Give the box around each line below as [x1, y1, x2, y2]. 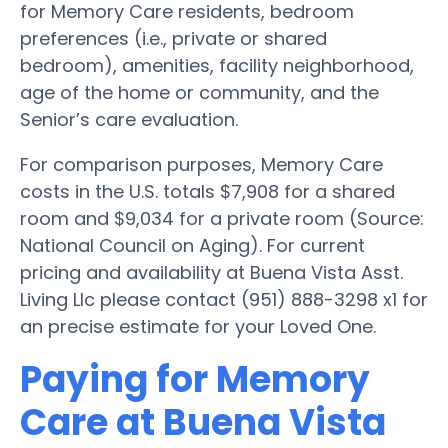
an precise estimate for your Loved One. [20, 313, 376, 339]
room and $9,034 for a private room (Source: [20, 205, 424, 231]
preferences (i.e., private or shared [20, 25, 327, 51]
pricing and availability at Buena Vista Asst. [20, 259, 403, 285]
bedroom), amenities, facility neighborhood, [20, 52, 414, 78]
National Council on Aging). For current [20, 232, 365, 258]
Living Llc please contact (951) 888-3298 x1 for [20, 286, 428, 312]
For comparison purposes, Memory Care [20, 151, 383, 177]
